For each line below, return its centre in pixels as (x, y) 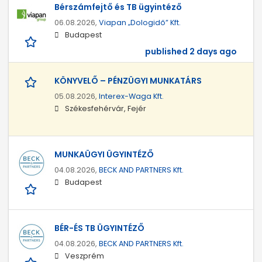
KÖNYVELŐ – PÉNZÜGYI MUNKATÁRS (128, 81)
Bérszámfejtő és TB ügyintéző (118, 7)
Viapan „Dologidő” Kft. (140, 23)
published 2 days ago (191, 52)
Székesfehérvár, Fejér (106, 109)
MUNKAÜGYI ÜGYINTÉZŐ (104, 155)
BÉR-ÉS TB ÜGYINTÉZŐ (99, 228)
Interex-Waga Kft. (131, 96)
